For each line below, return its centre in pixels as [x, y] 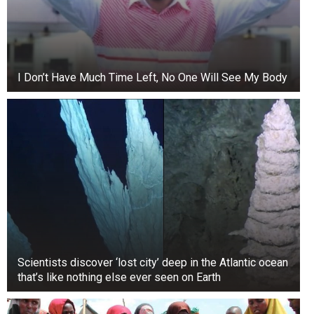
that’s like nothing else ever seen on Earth [119, 277]
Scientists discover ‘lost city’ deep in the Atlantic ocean [153, 262]
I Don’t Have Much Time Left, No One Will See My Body [152, 77]
